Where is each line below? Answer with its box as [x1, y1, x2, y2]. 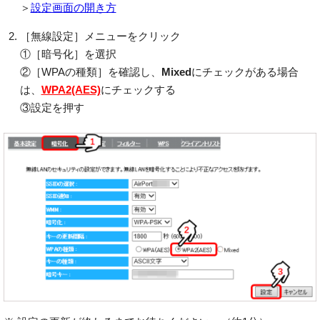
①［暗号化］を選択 [19, 48, 116, 60]
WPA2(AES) [41, 84, 101, 96]
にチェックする [100, 84, 176, 96]
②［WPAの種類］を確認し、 [19, 66, 161, 78]
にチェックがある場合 [191, 66, 299, 78]
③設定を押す [19, 101, 84, 114]
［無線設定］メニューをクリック [19, 30, 181, 42]
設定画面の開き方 [30, 1, 116, 14]
